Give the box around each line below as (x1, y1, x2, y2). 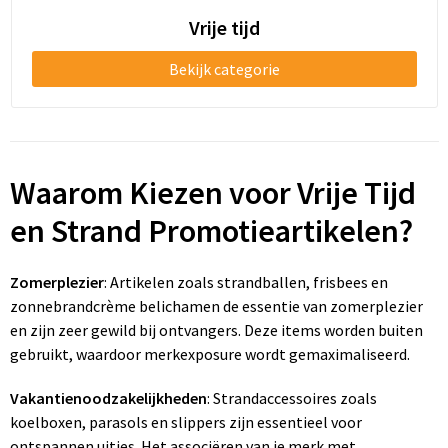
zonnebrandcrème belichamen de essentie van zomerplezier (9, 296, 423, 316)
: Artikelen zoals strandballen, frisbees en (103, 272, 388, 292)
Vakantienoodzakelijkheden (9, 388, 207, 408)
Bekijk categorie (168, 59, 280, 79)
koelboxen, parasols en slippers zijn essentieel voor (9, 412, 362, 432)
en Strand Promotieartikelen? (9, 211, 413, 251)
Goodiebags (30, 35, 111, 55)
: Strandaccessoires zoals (206, 388, 377, 408)
